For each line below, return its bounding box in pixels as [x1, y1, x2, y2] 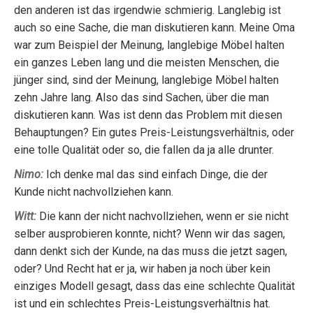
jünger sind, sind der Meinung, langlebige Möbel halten [14, 73, 279, 87]
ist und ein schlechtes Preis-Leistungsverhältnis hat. [14, 297, 270, 310]
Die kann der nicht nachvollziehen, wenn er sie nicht [36, 210, 289, 223]
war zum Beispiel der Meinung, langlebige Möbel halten [14, 38, 284, 52]
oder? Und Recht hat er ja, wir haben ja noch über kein [14, 262, 270, 275]
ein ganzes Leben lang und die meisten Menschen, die [14, 56, 279, 69]
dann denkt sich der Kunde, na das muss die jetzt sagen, [14, 245, 287, 258]
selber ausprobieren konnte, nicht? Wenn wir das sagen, [14, 227, 285, 240]
